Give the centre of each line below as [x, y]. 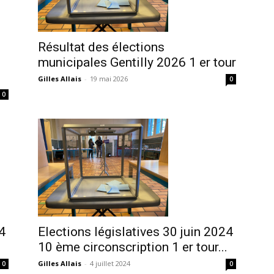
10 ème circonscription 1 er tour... [133, 247]
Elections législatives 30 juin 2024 [135, 231]
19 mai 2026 [109, 78]
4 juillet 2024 [110, 263]
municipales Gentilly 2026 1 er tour [137, 62]
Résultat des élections [101, 47]
